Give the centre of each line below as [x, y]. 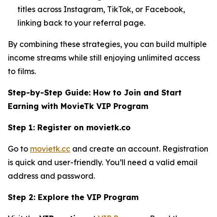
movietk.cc [50, 148]
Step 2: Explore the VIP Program [73, 197]
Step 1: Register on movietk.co [69, 127]
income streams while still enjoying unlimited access [104, 57]
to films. [22, 71]
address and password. [51, 176]
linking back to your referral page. [81, 23]
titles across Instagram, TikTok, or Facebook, [101, 9]
